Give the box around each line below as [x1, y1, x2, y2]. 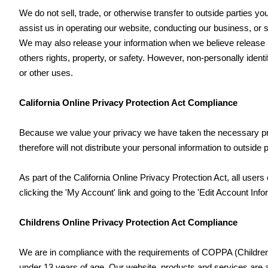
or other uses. [19, 68, 73, 78]
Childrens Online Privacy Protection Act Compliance [19, 217, 237, 227]
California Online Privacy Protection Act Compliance [19, 98, 237, 108]
